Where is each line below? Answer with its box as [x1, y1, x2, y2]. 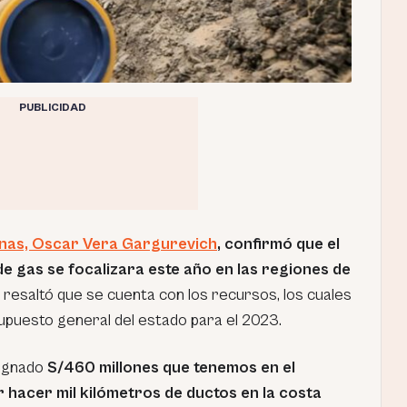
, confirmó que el [217, 233, 340, 253]
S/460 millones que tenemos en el [47, 357, 295, 377]
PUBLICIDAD [18, 101, 86, 114]
